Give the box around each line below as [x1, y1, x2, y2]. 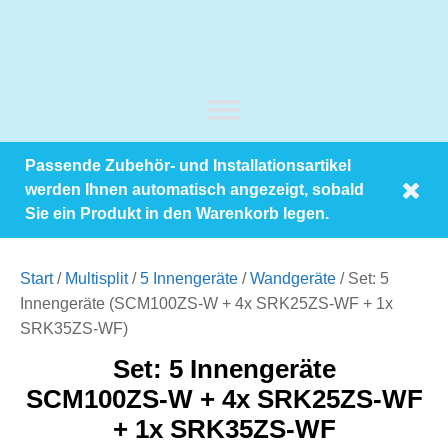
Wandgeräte [250, 269, 336, 287]
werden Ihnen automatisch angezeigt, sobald [25, 181, 364, 198]
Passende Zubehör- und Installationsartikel [25, 157, 351, 174]
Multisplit [65, 269, 128, 287]
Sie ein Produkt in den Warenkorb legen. [25, 205, 329, 222]
